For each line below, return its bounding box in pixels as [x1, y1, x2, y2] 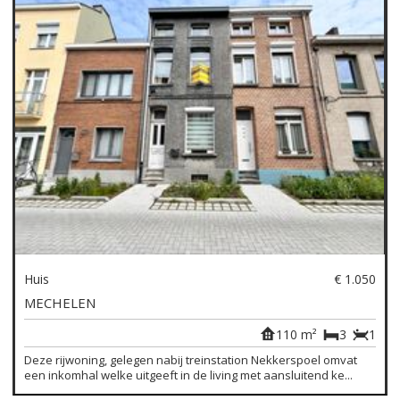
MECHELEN [24, 293, 96, 312]
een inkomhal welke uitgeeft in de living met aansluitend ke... [24, 366, 354, 383]
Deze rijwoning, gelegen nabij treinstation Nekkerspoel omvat [24, 351, 358, 368]
